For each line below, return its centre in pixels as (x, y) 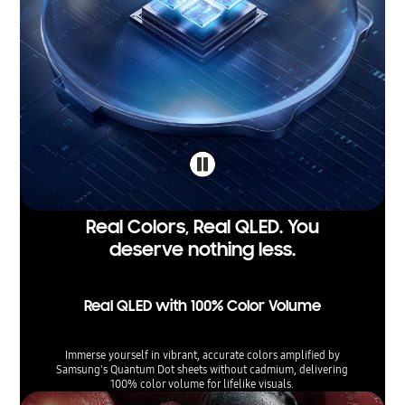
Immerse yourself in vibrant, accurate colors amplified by (202, 355)
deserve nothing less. (202, 250)
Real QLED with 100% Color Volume (202, 306)
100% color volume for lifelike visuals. (202, 384)
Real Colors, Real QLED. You (202, 227)
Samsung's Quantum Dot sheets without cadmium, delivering (202, 370)
